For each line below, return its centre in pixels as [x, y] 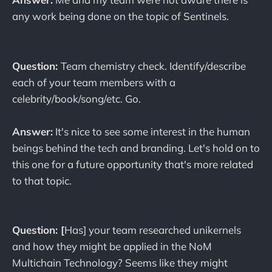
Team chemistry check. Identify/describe [153, 66]
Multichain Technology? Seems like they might [120, 263]
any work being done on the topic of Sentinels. [121, 16]
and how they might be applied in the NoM [112, 246]
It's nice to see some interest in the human [151, 131]
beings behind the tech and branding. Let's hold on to [136, 148]
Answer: [32, 131]
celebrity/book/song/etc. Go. [76, 98]
